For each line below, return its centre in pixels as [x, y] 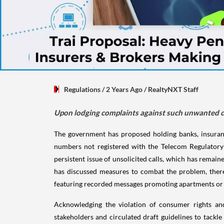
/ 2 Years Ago [122, 89]
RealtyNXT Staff [173, 89]
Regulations [82, 89]
